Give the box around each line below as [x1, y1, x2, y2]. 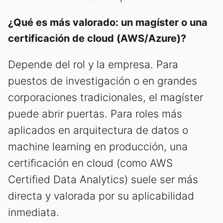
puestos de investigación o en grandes [8, 74, 197, 87]
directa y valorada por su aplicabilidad [8, 189, 194, 202]
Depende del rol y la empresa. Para [8, 58, 178, 71]
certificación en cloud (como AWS [8, 156, 173, 169]
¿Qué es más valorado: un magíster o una [8, 16, 208, 28]
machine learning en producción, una [8, 140, 188, 153]
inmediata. [8, 206, 59, 219]
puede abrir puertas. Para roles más [8, 107, 182, 120]
